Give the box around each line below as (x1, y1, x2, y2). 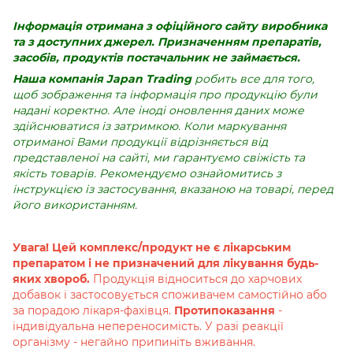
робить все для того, (195, 72, 314, 87)
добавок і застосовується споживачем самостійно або (13, 288, 327, 303)
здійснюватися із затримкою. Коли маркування (13, 119, 286, 134)
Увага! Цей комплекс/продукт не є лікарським (13, 240, 291, 255)
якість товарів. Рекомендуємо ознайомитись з (13, 166, 281, 181)
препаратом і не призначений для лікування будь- (13, 256, 318, 271)
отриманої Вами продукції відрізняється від (13, 135, 268, 150)
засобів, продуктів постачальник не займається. (13, 50, 300, 65)
